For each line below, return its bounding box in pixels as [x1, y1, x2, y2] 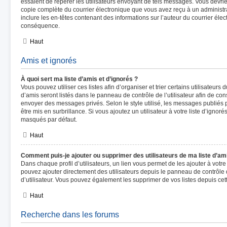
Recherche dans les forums [21, 210, 119, 219]
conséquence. [21, 22, 60, 29]
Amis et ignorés [21, 56, 77, 65]
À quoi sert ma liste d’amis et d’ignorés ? [21, 75, 138, 83]
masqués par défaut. [21, 116, 77, 123]
